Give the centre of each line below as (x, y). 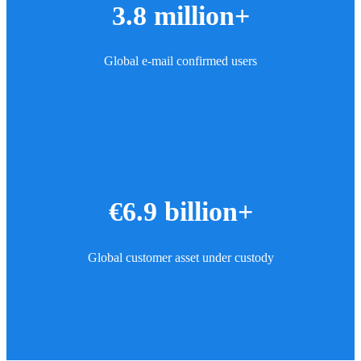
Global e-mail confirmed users (180, 61)
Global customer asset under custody (180, 257)
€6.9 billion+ (180, 212)
